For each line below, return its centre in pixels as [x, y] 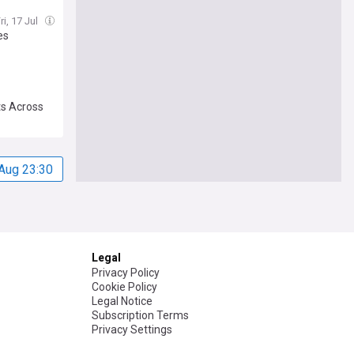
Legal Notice [122, 301]
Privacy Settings [132, 330]
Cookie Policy [124, 287]
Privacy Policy [126, 273]
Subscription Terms [140, 316]
